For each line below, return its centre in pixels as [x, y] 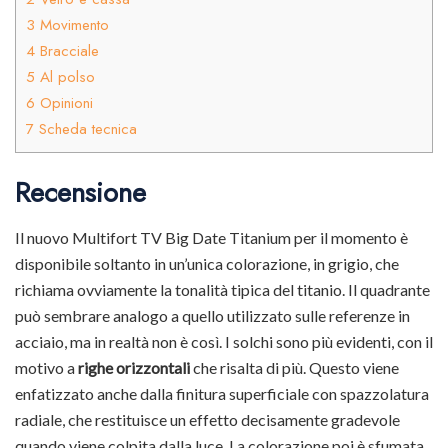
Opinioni [64, 102]
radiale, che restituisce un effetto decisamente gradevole [207, 419]
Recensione [80, 193]
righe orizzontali [134, 367]
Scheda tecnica [85, 128]
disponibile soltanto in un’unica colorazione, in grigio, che [207, 263]
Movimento [72, 24]
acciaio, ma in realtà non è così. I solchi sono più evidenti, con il [224, 341]
